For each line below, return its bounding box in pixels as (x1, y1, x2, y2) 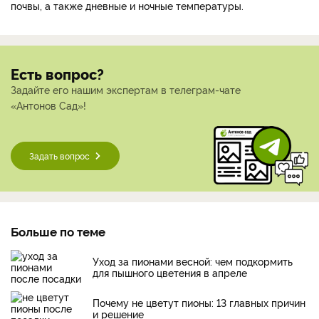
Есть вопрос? (11, 63, 104, 83)
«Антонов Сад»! (11, 98, 86, 112)
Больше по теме (11, 222, 105, 239)
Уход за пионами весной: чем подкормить (93, 253, 293, 268)
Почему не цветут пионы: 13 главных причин (93, 295, 305, 309)
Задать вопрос (29, 149, 90, 162)
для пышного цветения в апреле (93, 265, 247, 279)
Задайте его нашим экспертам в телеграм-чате (11, 82, 241, 96)
